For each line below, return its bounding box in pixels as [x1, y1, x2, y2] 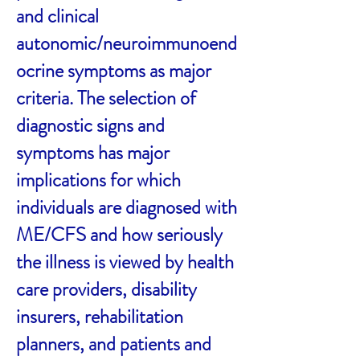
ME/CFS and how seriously [16, 221, 223, 248]
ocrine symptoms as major [16, 57, 211, 84]
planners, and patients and [16, 330, 211, 358]
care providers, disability [16, 276, 197, 303]
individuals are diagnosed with [16, 194, 237, 221]
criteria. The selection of [16, 84, 196, 112]
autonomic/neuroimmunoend [16, 30, 237, 57]
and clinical [16, 2, 99, 30]
